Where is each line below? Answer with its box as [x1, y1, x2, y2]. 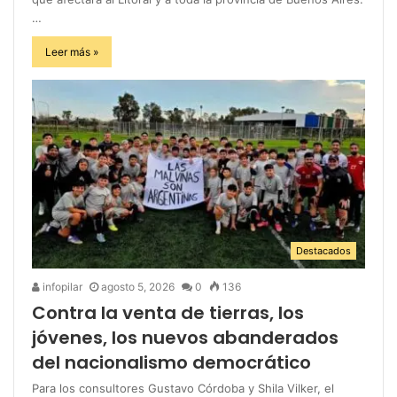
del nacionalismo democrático [32, 349, 311, 375]
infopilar [40, 279, 82, 293]
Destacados [296, 244, 351, 257]
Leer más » [45, 45, 98, 59]
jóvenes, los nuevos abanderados [32, 324, 339, 350]
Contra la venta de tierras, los [32, 300, 304, 325]
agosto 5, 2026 [101, 279, 175, 293]
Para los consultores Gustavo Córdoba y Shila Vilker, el [32, 380, 334, 395]
